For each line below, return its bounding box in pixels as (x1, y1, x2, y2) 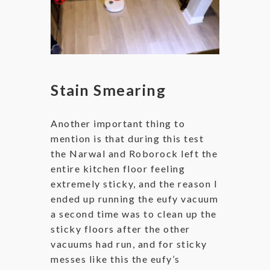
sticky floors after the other (51, 222, 190, 234)
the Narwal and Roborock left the (51, 147, 218, 159)
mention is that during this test (51, 132, 204, 144)
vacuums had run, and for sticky (51, 237, 207, 250)
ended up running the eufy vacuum (51, 192, 218, 204)
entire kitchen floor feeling (51, 162, 185, 174)
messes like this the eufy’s (51, 253, 180, 265)
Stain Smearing (51, 80, 166, 99)
